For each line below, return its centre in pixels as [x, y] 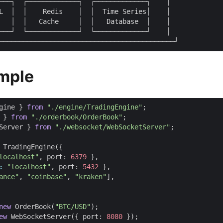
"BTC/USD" [73, 207]
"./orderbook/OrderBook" [77, 117]
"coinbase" [47, 177]
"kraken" [91, 177]
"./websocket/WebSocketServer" [112, 127]
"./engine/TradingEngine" [95, 107]
